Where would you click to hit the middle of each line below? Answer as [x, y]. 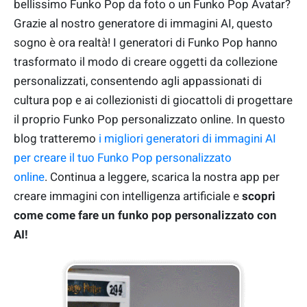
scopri [259, 196]
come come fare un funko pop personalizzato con [145, 216]
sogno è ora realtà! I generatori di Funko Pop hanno [146, 43]
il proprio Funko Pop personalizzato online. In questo [149, 120]
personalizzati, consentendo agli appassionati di [138, 81]
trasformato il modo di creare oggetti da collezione [146, 62]
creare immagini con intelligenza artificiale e [128, 196]
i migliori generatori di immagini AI [187, 139]
